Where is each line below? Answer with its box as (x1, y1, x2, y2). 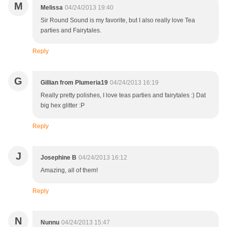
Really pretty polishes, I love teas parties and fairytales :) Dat (41, 92, 206, 99)
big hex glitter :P (41, 102, 85, 109)
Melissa (41, 4, 63, 12)
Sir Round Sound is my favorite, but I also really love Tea (41, 17, 195, 24)
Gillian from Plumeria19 (41, 79, 108, 87)
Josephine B (41, 154, 77, 162)
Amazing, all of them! (41, 167, 98, 174)
